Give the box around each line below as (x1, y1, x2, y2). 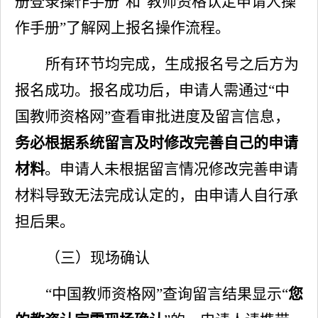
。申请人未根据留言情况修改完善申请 (45, 160, 298, 177)
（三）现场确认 (45, 249, 150, 266)
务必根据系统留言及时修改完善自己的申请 (15, 134, 298, 151)
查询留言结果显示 (163, 285, 282, 302)
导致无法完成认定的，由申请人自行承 (45, 187, 298, 204)
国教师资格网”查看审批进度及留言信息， (15, 108, 290, 125)
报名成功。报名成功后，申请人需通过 (15, 82, 268, 99)
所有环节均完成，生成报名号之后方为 (45, 55, 299, 72)
